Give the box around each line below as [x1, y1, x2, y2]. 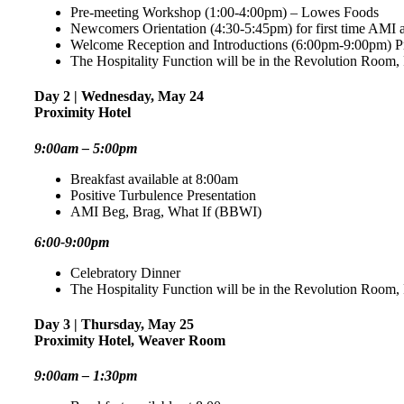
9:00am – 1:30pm [34, 368, 137, 384]
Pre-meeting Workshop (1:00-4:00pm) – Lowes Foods [70, 5, 379, 21]
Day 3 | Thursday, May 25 [34, 316, 194, 332]
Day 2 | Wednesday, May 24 [34, 88, 204, 105]
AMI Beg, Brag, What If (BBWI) [70, 203, 262, 219]
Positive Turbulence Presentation [70, 187, 256, 203]
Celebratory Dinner [70, 264, 180, 280]
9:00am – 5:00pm [34, 140, 137, 156]
